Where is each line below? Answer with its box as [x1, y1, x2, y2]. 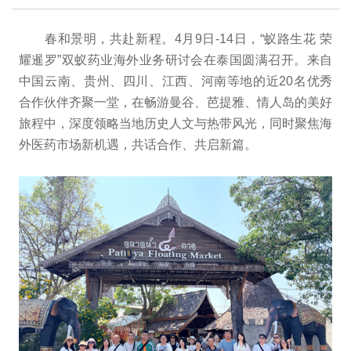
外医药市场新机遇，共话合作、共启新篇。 [18, 137, 257, 151]
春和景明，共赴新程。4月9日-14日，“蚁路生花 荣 [18, 31, 333, 45]
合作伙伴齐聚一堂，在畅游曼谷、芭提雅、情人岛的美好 [18, 95, 333, 109]
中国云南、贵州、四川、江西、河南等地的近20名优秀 [18, 74, 333, 88]
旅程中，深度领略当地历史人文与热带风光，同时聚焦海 [18, 116, 333, 130]
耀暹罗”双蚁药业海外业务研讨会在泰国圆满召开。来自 [18, 52, 333, 67]
